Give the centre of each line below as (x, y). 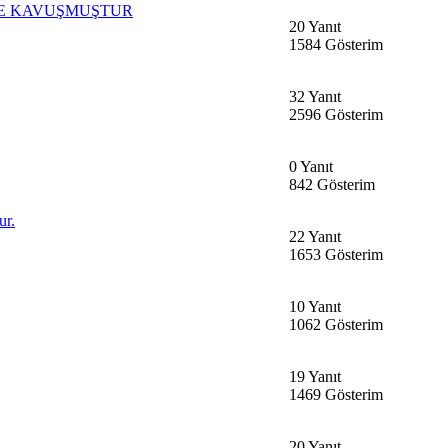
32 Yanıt (315, 96)
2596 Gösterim (336, 114)
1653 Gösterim (336, 254)
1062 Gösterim (336, 324)
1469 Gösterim (336, 394)
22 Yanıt (315, 236)
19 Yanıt (315, 376)
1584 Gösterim (336, 44)
